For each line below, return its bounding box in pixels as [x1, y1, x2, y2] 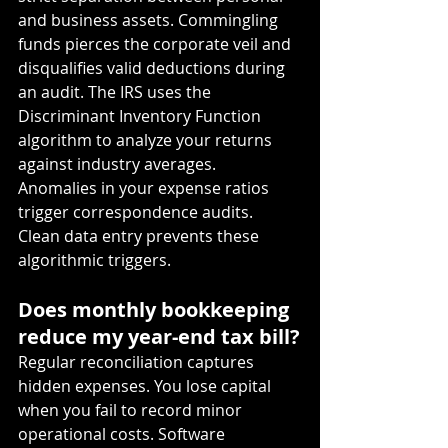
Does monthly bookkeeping [18, 295, 294, 323]
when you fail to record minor [18, 398, 246, 421]
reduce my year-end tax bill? [18, 322, 300, 350]
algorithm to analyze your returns [18, 128, 276, 151]
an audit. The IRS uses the [18, 80, 215, 103]
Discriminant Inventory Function [18, 104, 265, 127]
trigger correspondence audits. [18, 200, 257, 223]
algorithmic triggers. [18, 248, 171, 271]
